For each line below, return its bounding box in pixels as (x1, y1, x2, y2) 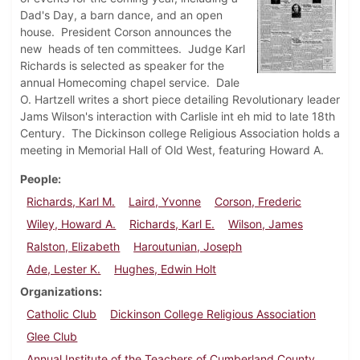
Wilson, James (227, 217, 303, 231)
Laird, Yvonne (129, 194, 202, 209)
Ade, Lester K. (27, 262, 101, 276)
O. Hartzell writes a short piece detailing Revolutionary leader (20, 92, 340, 107)
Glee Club (27, 329, 78, 344)
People (20, 172, 58, 186)
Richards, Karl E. (129, 217, 215, 231)
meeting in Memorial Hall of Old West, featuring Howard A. (20, 143, 324, 157)
